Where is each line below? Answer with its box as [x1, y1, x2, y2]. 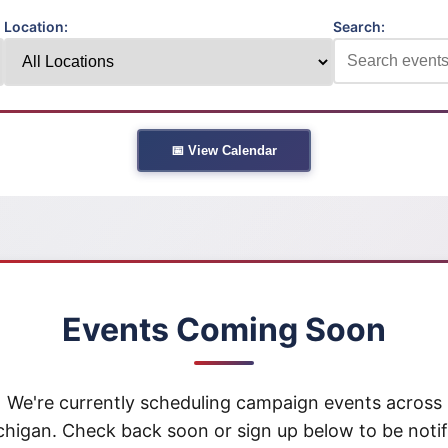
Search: [333, 18, 385, 36]
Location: [4, 18, 68, 36]
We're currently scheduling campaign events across [6, 392, 442, 414]
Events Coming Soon [62, 310, 386, 350]
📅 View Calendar [171, 143, 277, 159]
